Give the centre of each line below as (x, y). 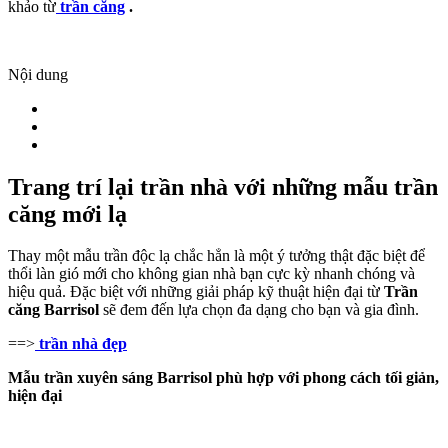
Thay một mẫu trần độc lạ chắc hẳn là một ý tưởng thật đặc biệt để (216, 256)
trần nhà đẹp (81, 344)
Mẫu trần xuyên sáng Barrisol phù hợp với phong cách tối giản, (223, 378)
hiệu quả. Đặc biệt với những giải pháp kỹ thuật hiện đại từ (196, 292)
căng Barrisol (53, 310)
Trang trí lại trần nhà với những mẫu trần (223, 186)
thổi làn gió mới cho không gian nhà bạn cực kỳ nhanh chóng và (211, 274)
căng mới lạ (67, 213)
